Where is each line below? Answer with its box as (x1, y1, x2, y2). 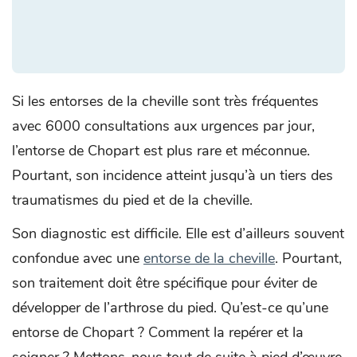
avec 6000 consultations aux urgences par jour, (12, 116, 315, 135)
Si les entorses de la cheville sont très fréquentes (12, 91, 319, 111)
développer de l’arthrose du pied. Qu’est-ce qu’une (12, 297, 328, 317)
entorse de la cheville (143, 248, 275, 268)
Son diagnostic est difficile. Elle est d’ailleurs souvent (12, 223, 344, 243)
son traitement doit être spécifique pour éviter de (12, 273, 317, 292)
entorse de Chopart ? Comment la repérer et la (12, 322, 304, 342)
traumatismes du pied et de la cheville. (12, 190, 253, 210)
